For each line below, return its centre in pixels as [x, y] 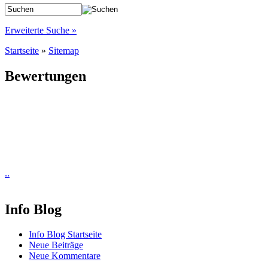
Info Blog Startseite [65, 234]
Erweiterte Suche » [41, 30]
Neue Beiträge [56, 245]
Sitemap [64, 50]
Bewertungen [45, 76]
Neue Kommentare [65, 256]
